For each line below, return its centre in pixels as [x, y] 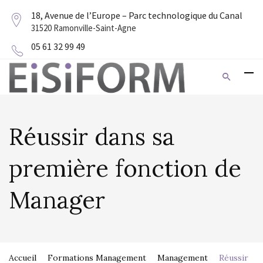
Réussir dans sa [92, 136]
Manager [57, 200]
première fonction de [125, 168]
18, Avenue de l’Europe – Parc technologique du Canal [137, 15]
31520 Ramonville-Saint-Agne [84, 28]
